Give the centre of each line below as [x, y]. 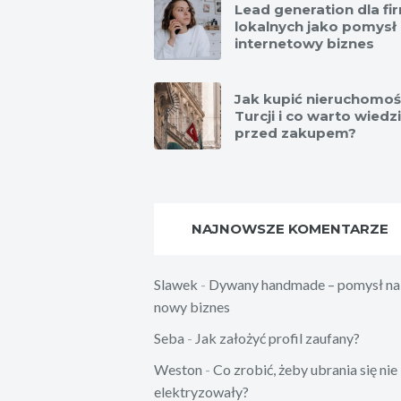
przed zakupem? [295, 132]
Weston [178, 369]
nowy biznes [192, 306]
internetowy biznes [304, 43]
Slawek [176, 284]
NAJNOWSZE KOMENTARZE [290, 228]
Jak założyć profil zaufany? [277, 337]
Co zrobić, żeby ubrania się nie [305, 369]
